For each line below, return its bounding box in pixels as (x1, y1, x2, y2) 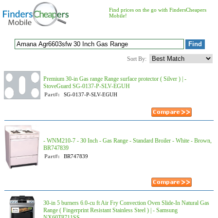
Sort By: (127, 55, 146, 62)
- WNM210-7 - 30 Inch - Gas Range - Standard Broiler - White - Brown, (43, 137, 212, 144)
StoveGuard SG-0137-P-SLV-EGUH (43, 83, 130, 90)
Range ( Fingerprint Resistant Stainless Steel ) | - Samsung (43, 207, 178, 214)
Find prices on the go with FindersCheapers (109, 7, 206, 13)
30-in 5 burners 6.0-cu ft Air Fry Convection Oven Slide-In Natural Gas (43, 200, 209, 206)
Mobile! (109, 13, 127, 18)
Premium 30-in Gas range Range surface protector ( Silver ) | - (43, 75, 186, 82)
